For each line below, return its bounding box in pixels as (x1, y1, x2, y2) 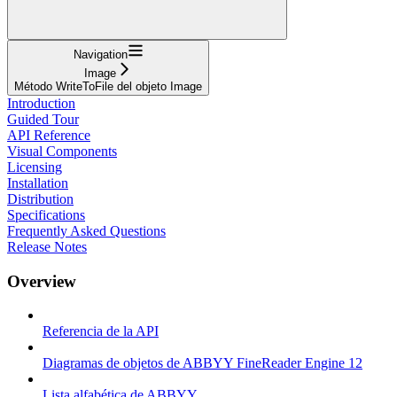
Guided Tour (7, 111, 79, 127)
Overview (7, 271, 76, 291)
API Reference (7, 127, 90, 143)
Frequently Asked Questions (7, 222, 166, 238)
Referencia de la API (43, 323, 159, 339)
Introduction (7, 95, 75, 111)
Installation (7, 175, 68, 191)
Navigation (73, 47, 128, 61)
